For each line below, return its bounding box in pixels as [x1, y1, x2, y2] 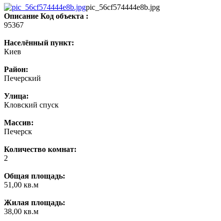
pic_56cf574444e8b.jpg [86, 2, 160, 11]
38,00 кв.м [4, 207, 38, 216]
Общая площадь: [4, 171, 65, 180]
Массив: [4, 118, 34, 127]
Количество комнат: [4, 145, 76, 153]
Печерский [4, 74, 41, 82]
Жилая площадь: [4, 198, 65, 207]
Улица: [4, 91, 29, 100]
